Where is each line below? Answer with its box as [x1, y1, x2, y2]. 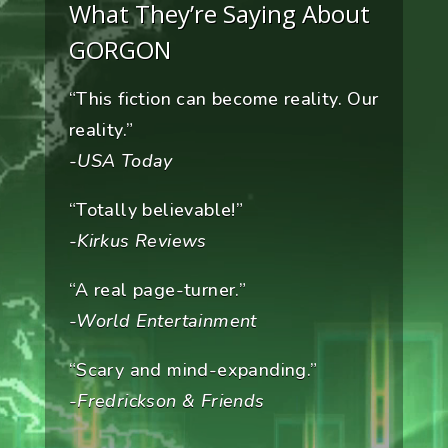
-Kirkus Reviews [68, 229, 207, 254]
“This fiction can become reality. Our [68, 87, 379, 112]
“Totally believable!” [68, 198, 244, 223]
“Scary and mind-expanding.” [68, 358, 318, 383]
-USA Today [68, 149, 173, 174]
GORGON [68, 33, 171, 67]
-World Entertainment [68, 309, 257, 334]
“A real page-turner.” [68, 278, 247, 303]
